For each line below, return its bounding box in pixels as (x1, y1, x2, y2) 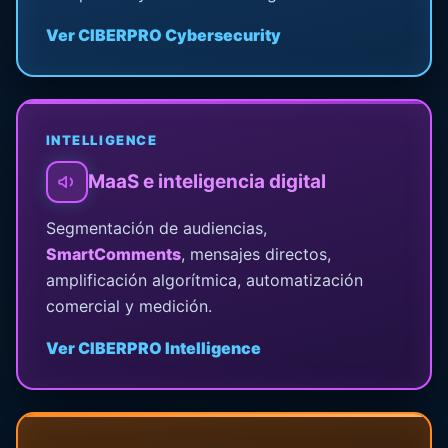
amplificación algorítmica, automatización (45, 269, 363, 290)
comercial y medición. (45, 295, 212, 316)
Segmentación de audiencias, (45, 217, 267, 238)
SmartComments (45, 243, 181, 264)
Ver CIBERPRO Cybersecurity (45, 24, 281, 45)
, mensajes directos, (180, 243, 331, 264)
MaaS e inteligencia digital (87, 170, 326, 194)
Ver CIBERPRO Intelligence (45, 337, 261, 358)
